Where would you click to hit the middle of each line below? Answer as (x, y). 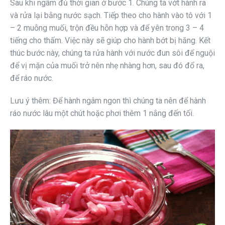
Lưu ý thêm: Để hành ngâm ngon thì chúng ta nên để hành (108, 101)
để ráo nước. (32, 78)
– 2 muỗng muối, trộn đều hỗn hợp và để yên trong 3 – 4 (107, 28)
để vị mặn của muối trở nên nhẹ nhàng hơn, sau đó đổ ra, (107, 66)
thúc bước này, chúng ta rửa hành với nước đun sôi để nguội (113, 53)
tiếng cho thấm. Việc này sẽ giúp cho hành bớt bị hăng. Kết (110, 41)
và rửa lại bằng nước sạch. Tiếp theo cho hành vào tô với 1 (111, 16)
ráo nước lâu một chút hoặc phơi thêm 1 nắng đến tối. (102, 114)
